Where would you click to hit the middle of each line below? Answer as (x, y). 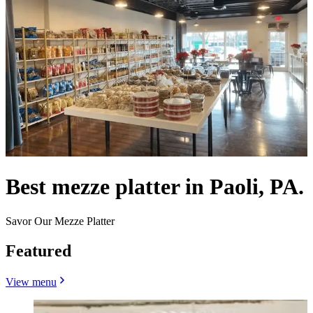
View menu (31, 282)
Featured (38, 250)
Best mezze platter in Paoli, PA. (155, 187)
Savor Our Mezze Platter (60, 221)
